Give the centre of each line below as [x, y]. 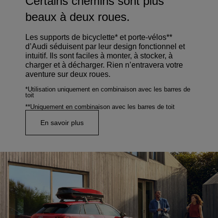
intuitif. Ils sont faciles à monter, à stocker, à [99, 56]
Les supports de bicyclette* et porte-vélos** [99, 37]
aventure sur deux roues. [68, 74]
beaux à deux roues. [78, 17]
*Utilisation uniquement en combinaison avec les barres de [108, 89]
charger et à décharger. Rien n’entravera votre [104, 65]
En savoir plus [62, 123]
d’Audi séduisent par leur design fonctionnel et [105, 46]
